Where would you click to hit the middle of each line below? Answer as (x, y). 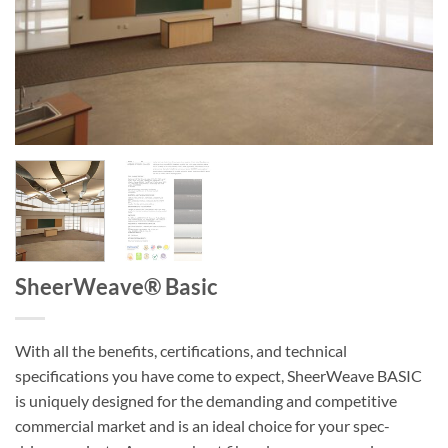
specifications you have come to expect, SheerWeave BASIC (218, 376)
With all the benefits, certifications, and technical (181, 351)
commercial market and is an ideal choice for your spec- (202, 426)
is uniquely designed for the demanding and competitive (206, 401)
